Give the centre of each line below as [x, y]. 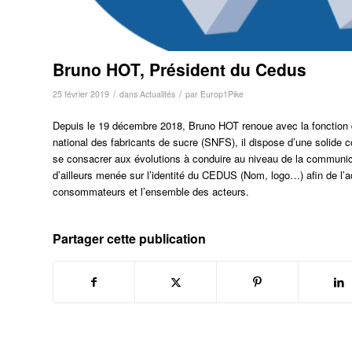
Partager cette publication [129, 238]
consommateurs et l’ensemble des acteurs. [151, 191]
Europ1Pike [222, 93]
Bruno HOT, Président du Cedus [180, 69]
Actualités [158, 93]
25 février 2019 [81, 93]
